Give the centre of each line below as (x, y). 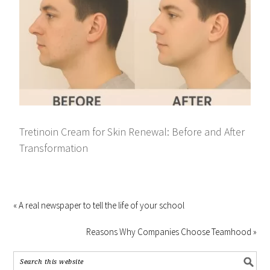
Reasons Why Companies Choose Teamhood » (171, 232)
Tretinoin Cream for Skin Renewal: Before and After (132, 132)
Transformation (54, 148)
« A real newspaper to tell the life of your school (99, 206)
